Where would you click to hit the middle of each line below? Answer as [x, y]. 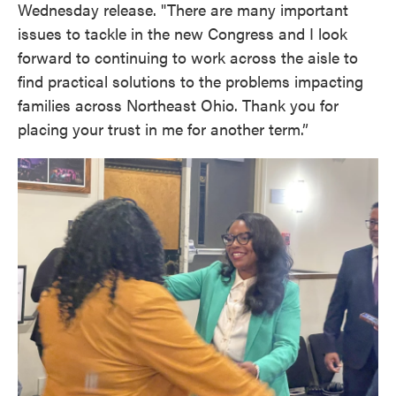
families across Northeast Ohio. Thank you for [178, 104]
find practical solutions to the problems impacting [190, 80]
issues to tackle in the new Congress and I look [183, 33]
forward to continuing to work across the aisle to [188, 57]
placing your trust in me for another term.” [163, 128]
